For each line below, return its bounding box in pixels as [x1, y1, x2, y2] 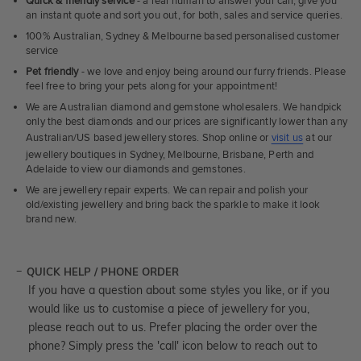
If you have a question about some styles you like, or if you [28, 283, 330, 298]
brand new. [26, 213, 77, 226]
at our [303, 131, 333, 145]
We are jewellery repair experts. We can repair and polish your [26, 184, 309, 197]
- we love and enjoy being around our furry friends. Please [78, 65, 346, 79]
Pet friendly [26, 65, 79, 79]
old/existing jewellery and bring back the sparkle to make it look [26, 198, 321, 212]
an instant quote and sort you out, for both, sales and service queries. [26, 9, 343, 23]
